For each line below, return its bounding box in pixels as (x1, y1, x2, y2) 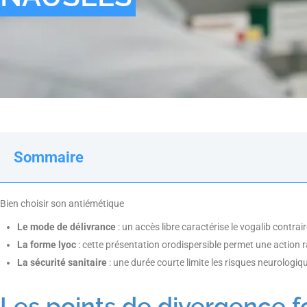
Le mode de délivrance (17, 221, 116, 232)
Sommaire (14, 149, 84, 167)
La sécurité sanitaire (17, 256, 107, 268)
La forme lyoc (17, 238, 76, 250)
